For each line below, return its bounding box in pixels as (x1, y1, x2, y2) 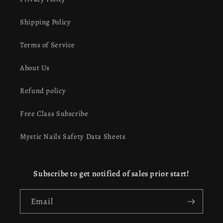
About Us (20, 62, 50, 73)
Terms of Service (20, 39, 76, 50)
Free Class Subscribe (20, 108, 89, 118)
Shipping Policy (20, 16, 71, 27)
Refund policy (20, 85, 66, 96)
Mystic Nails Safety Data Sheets (20, 131, 126, 141)
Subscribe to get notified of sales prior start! (33, 168, 190, 180)
